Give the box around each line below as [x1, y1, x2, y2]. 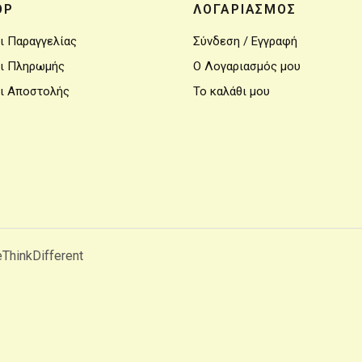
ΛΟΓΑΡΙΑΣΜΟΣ [193, 2, 297, 17]
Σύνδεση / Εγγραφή [193, 34, 297, 48]
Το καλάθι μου [193, 84, 270, 99]
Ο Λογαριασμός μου [193, 59, 301, 74]
